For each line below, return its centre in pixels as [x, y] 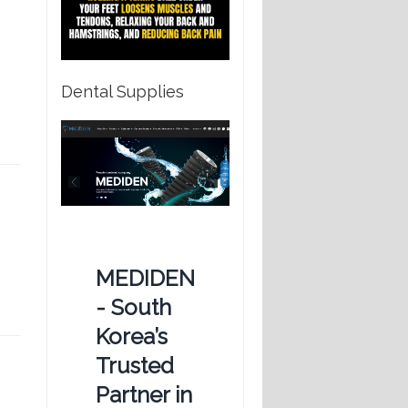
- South [133, 308]
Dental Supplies [122, 91]
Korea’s [132, 337]
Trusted [135, 366]
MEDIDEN [145, 279]
